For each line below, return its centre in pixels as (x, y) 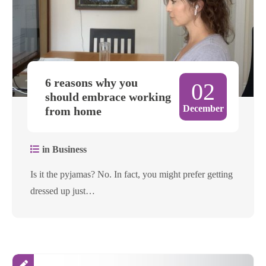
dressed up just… (63, 191)
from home (73, 111)
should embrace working (108, 97)
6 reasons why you (91, 83)
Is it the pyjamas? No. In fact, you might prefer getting (132, 175)
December (203, 109)
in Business (63, 150)
